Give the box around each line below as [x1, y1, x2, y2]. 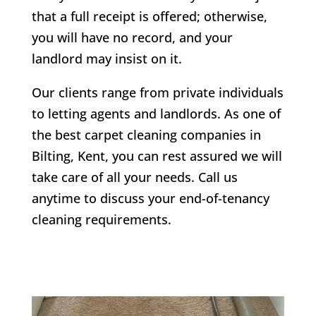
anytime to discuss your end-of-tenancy [31, 190, 269, 207]
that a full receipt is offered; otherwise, [31, 8, 267, 25]
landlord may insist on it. [31, 50, 182, 68]
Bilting [31, 147, 71, 165]
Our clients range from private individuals [31, 84, 284, 102]
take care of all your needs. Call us [31, 169, 238, 186]
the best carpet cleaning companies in [31, 126, 261, 144]
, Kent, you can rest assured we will [70, 147, 282, 165]
